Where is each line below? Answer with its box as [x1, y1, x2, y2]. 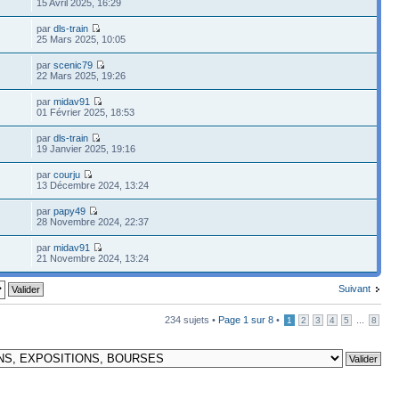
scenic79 [53, 59, 94, 70]
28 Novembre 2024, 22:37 [37, 216, 150, 227]
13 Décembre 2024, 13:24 [37, 179, 150, 191]
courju [53, 168, 81, 180]
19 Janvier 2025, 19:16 [37, 142, 136, 154]
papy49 [53, 205, 86, 216]
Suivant [338, 282, 370, 294]
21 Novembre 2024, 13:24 [37, 252, 150, 264]
